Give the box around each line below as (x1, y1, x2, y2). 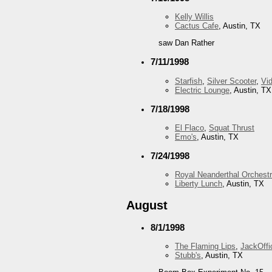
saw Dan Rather (158, 38, 214, 48)
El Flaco (175, 123, 204, 133)
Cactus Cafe (175, 21, 219, 31)
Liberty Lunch (175, 179, 222, 189)
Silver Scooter (207, 76, 256, 86)
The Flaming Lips (175, 241, 236, 251)
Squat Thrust (209, 123, 254, 133)
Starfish (175, 76, 202, 86)
